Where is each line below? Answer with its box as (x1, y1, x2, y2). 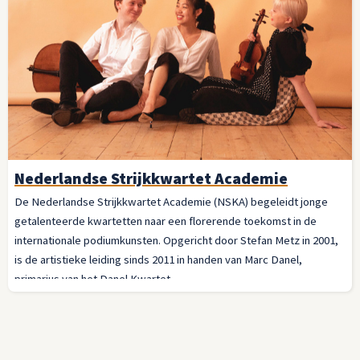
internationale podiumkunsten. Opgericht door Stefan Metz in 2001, (14, 232, 338, 247)
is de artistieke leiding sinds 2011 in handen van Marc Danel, (14, 252, 302, 267)
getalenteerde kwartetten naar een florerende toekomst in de (14, 213, 317, 228)
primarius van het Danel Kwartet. (14, 271, 173, 286)
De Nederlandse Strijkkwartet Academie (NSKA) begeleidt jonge (14, 194, 328, 209)
